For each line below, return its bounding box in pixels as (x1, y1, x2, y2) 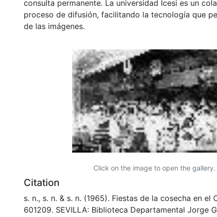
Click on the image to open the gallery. (93, 163, 216, 172)
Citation (24, 176, 60, 188)
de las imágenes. (24, 21, 85, 31)
